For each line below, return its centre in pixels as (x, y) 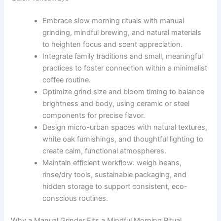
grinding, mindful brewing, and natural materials (122, 32)
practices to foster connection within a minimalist (125, 68)
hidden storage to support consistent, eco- (115, 186)
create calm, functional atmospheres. (105, 151)
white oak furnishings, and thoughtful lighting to (123, 139)
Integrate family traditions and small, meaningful (123, 56)
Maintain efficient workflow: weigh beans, (112, 163)
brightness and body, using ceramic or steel (116, 103)
